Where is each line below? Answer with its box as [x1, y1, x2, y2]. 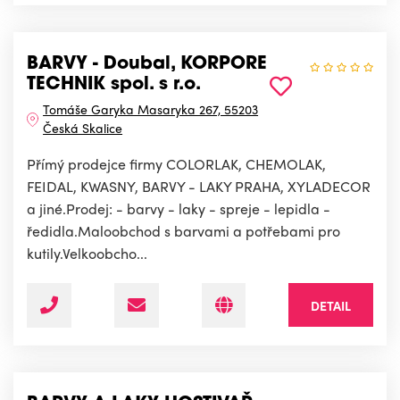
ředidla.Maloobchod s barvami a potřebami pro [27, 221, 340, 242]
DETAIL [311, 296, 351, 315]
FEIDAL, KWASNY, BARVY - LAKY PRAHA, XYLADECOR [27, 176, 371, 197]
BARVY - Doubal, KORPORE [27, 55, 267, 74]
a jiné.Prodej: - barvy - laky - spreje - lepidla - [27, 198, 330, 220]
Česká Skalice [43, 119, 123, 137]
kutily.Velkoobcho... [27, 243, 147, 264]
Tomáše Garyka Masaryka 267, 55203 [43, 100, 259, 119]
